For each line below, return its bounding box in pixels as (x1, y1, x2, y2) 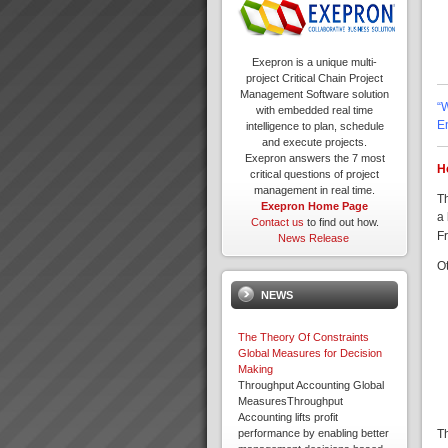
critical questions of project (250, 168, 380, 181)
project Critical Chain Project (246, 72, 384, 85)
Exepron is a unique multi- (252, 56, 378, 69)
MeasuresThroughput (238, 395, 343, 408)
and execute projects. (262, 136, 368, 149)
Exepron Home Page (261, 200, 369, 213)
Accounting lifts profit (238, 411, 338, 424)
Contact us (250, 216, 304, 229)
